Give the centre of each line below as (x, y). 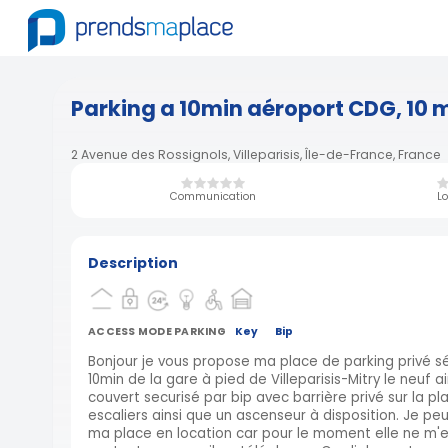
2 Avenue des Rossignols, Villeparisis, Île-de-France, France (255, 154)
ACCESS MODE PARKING (157, 331)
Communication (212, 196)
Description (133, 263)
